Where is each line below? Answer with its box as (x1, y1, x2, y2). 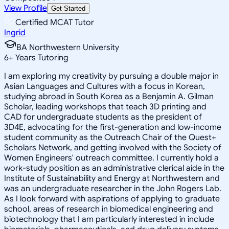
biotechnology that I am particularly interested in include (4, 214, 214, 224)
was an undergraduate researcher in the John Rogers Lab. (4, 183, 221, 194)
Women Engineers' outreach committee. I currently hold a (4, 152, 219, 163)
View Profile (4, 3, 47, 13)
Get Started (51, 4, 85, 12)
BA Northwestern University (16, 42, 119, 53)
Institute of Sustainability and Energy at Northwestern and (4, 173, 220, 184)
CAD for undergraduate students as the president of (4, 111, 202, 122)
